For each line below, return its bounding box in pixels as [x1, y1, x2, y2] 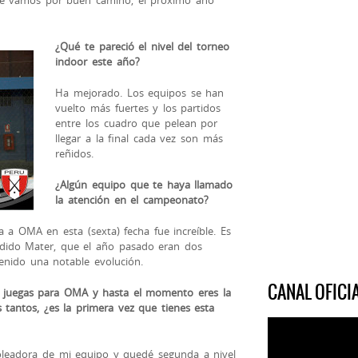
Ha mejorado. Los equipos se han [55, 85, 225, 100]
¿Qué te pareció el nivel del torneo [55, 38, 230, 54]
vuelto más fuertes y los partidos [55, 100, 221, 115]
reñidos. [55, 145, 94, 161]
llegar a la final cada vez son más [55, 130, 223, 145]
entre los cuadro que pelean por [55, 115, 218, 130]
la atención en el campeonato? [55, 192, 209, 207]
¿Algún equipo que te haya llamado [55, 177, 233, 192]
